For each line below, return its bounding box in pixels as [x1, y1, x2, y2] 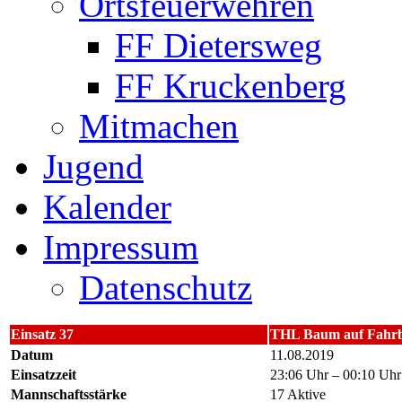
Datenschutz [79, 268, 252, 307]
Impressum [43, 228, 198, 267]
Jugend [43, 147, 144, 186]
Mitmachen [79, 107, 239, 145]
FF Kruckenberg [115, 66, 346, 105]
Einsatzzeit [11, 367, 76, 382]
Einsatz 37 [11, 327, 74, 342]
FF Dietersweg [115, 26, 322, 65]
